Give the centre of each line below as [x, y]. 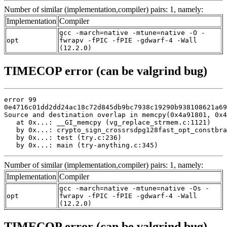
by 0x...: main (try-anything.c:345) [81, 145]
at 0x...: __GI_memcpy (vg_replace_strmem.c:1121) [107, 122]
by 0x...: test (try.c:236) [63, 137]
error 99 [20, 99]
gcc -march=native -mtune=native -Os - [134, 188]
